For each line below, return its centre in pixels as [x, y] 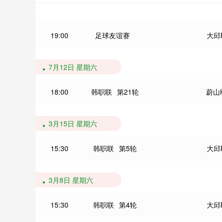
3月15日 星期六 [73, 123]
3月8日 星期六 [71, 180]
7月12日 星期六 [73, 67]
